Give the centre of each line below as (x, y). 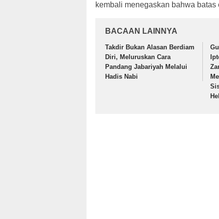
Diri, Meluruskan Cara (138, 57)
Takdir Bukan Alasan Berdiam (150, 47)
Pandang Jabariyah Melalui (146, 67)
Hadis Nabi (121, 77)
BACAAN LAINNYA (141, 31)
